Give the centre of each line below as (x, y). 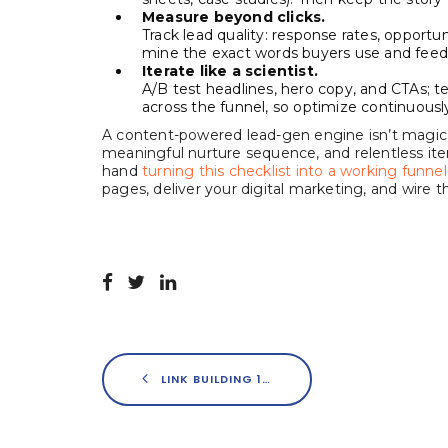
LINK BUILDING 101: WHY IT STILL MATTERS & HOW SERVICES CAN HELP (209, 378)
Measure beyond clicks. (234, 17)
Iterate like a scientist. (230, 71)
